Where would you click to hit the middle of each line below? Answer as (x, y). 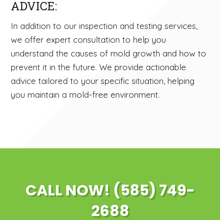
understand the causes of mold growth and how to (109, 54)
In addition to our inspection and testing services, (104, 26)
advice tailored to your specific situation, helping (103, 81)
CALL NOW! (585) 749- (110, 191)
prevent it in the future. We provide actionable (99, 67)
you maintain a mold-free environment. (85, 95)
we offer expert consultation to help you (89, 40)
